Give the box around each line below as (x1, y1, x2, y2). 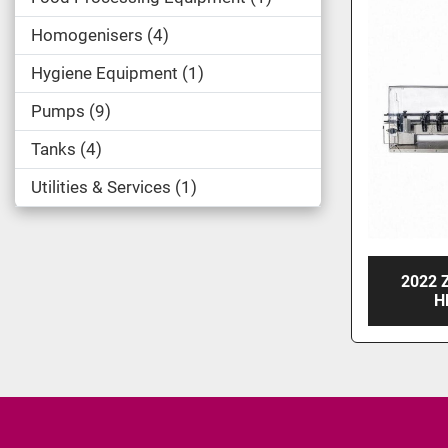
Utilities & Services (31, 177, 171, 197)
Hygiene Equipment (31, 63, 178, 83)
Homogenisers (31, 25, 143, 45)
